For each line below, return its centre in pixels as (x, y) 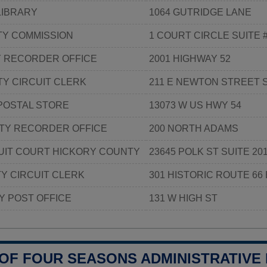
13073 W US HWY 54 (195, 105)
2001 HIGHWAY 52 (190, 58)
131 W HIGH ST (183, 198)
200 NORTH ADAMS (194, 128)
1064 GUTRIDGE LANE (200, 12)
